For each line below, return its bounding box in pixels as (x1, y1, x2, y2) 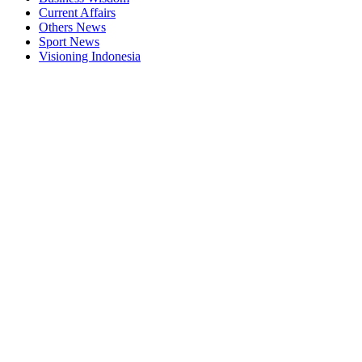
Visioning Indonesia (39, 49, 141, 64)
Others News (39, 20, 106, 35)
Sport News (39, 35, 99, 49)
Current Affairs (39, 6, 116, 20)
